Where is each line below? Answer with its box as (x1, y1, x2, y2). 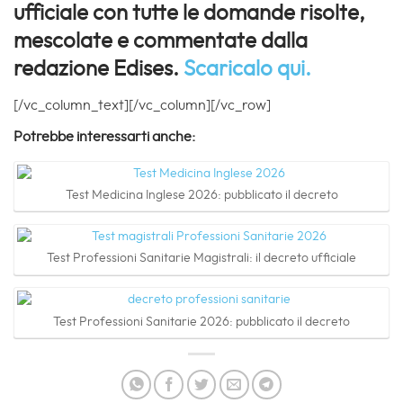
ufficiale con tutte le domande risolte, (13, 2, 365, 24)
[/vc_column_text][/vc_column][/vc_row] (13, 97, 271, 112)
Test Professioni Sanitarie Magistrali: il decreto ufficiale (47, 252, 356, 265)
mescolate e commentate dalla (13, 30, 308, 52)
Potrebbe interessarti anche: (13, 129, 195, 144)
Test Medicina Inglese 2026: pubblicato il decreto (65, 188, 338, 201)
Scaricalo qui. (184, 58, 316, 80)
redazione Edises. (13, 58, 184, 80)
